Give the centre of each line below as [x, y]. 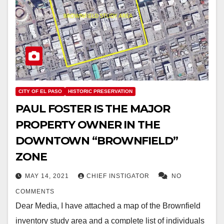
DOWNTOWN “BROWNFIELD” [97, 140]
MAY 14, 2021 [48, 176]
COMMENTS [35, 191]
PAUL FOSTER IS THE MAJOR [93, 108]
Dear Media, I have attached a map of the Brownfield [108, 205]
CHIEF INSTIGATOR [119, 176]
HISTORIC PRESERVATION [100, 91]
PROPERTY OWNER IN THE [88, 124]
